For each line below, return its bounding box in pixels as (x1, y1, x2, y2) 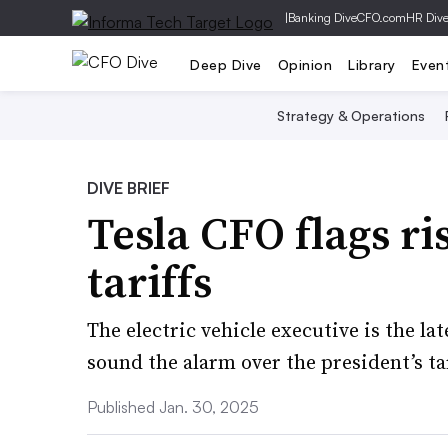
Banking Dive (288, 10, 357, 25)
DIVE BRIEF (87, 178, 170, 198)
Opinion (277, 55, 332, 73)
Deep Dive (190, 55, 262, 73)
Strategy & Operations (276, 107, 425, 124)
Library (348, 55, 396, 73)
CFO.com (357, 10, 406, 25)
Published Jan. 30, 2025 (87, 397, 259, 417)
